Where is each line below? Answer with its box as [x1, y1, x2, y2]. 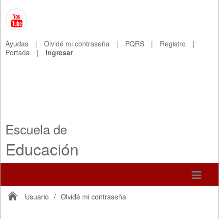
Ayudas [5, 39, 28, 48]
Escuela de [5, 119, 67, 138]
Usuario [25, 191, 49, 201]
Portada [5, 47, 30, 57]
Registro [160, 39, 186, 48]
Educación [5, 137, 79, 160]
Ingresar [45, 47, 73, 57]
